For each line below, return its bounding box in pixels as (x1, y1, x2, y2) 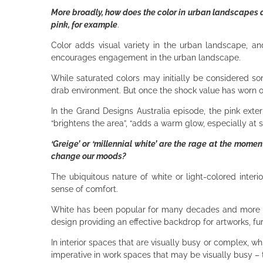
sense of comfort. (51, 184, 123, 194)
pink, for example (51, 19, 117, 29)
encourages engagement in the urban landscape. (51, 52, 243, 62)
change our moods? (51, 151, 126, 161)
